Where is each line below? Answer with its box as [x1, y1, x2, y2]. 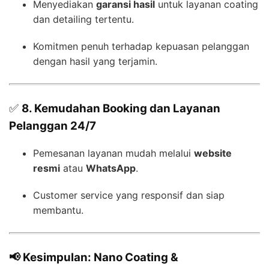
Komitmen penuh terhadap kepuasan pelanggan [33, 40, 249, 53]
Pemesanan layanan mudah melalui [33, 147, 194, 160]
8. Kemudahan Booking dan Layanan [22, 101, 220, 116]
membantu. [33, 204, 83, 217]
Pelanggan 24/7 [9, 119, 96, 133]
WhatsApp [86, 162, 136, 175]
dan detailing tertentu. [33, 13, 134, 26]
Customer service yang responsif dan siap [33, 189, 225, 202]
